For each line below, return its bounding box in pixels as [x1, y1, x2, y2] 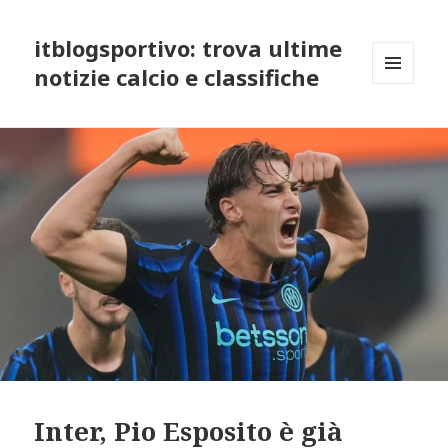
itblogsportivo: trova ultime [34, 33, 343, 64]
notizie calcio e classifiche [34, 62, 320, 93]
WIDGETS [372, 117, 431, 135]
